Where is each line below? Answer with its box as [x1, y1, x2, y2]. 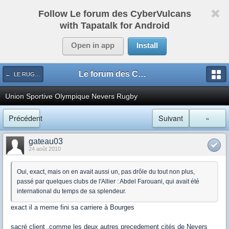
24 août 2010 [29, 146, 61, 152]
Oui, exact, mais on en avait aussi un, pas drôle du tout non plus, [17, 168, 195, 175]
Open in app [71, 41, 115, 50]
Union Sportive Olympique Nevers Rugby [5, 92, 138, 100]
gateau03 [29, 137, 63, 146]
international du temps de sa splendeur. [17, 188, 126, 195]
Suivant [158, 113, 183, 123]
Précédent [9, 113, 42, 123]
